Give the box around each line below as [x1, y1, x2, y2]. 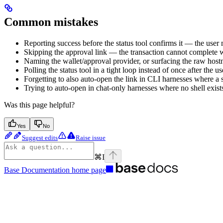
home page [70, 165, 106, 174]
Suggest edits [22, 133, 58, 141]
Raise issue [76, 133, 106, 141]
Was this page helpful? [4, 100, 75, 109]
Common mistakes [4, 15, 98, 28]
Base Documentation [4, 165, 70, 174]
